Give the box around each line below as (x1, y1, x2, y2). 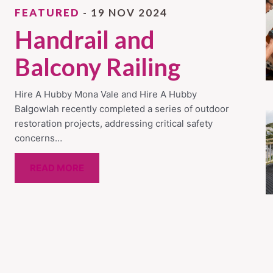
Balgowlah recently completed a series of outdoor (14, 102, 229, 115)
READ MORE (29, 161, 84, 174)
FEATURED (14, 5, 80, 19)
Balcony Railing (14, 52, 180, 82)
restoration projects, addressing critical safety (14, 117, 213, 129)
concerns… (14, 132, 62, 144)
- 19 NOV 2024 (79, 5, 168, 19)
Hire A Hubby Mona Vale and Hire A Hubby (14, 88, 197, 100)
